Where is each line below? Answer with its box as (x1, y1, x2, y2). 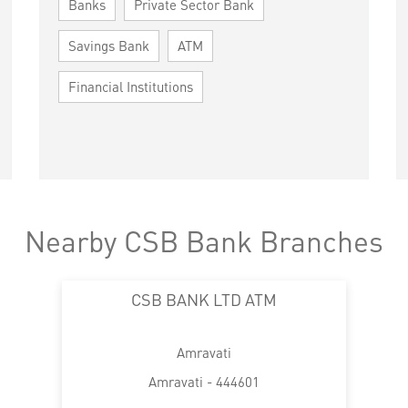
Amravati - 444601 (148, 372, 260, 391)
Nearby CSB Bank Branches (25, 221, 383, 260)
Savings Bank (68, 36, 150, 55)
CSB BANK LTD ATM (131, 288, 277, 310)
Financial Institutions (68, 76, 194, 96)
